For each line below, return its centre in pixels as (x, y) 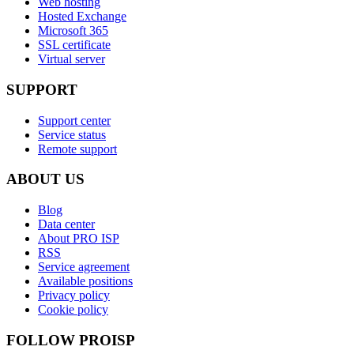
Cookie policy (73, 309)
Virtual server (72, 59)
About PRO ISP (79, 238)
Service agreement (84, 266)
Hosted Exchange (82, 17)
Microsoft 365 (73, 31)
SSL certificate (74, 45)
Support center (74, 120)
